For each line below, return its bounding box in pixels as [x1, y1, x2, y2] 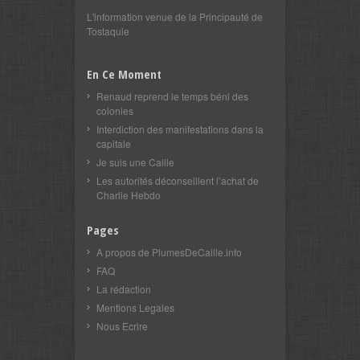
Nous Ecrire [96, 318, 148, 333]
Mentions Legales [96, 300, 174, 314]
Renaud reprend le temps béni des [96, 88, 248, 103]
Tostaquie [87, 23, 129, 38]
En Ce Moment [87, 65, 162, 82]
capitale [96, 136, 131, 150]
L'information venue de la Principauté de [87, 9, 263, 23]
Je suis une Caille [96, 154, 174, 169]
